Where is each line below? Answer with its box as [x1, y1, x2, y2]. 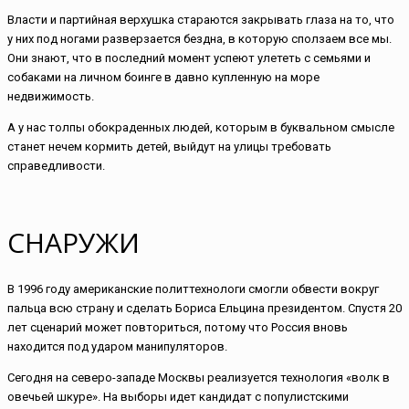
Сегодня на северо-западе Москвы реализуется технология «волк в [7, 371, 390, 385]
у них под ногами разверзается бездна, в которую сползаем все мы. [7, 32, 392, 47]
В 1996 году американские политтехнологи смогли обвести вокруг [7, 282, 379, 297]
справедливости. [7, 159, 105, 173]
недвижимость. [7, 89, 94, 104]
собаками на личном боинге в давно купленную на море [7, 70, 320, 85]
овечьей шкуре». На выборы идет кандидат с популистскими [7, 390, 349, 404]
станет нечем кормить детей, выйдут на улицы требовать [7, 140, 331, 154]
